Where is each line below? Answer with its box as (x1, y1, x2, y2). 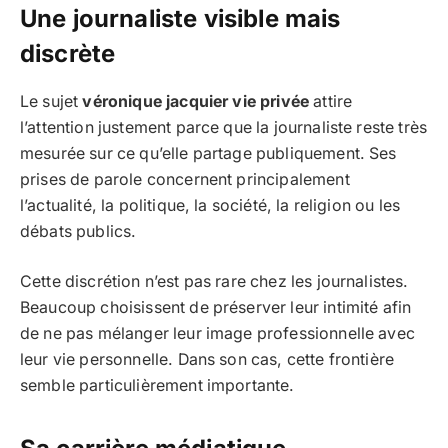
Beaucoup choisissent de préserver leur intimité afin (20, 298, 412, 318)
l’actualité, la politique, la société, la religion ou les (20, 195, 401, 215)
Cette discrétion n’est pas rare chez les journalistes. (20, 272, 409, 292)
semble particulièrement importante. (20, 376, 295, 396)
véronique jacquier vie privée (82, 91, 310, 111)
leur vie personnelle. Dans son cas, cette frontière (20, 350, 395, 370)
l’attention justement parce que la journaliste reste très (20, 117, 428, 137)
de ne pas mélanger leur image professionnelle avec (20, 324, 415, 344)
